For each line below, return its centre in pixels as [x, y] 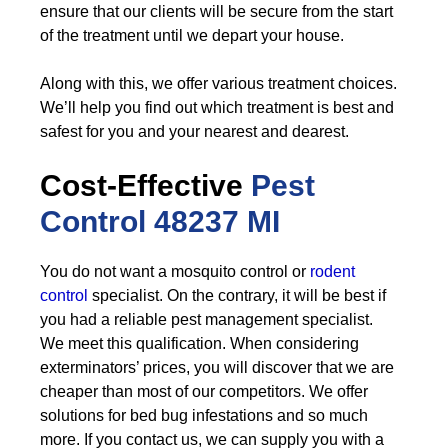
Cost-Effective [145, 185]
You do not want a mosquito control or [175, 271]
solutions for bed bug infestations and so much [204, 415]
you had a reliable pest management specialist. [206, 319]
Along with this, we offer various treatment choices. [218, 83]
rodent [332, 271]
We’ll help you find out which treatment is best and [217, 107]
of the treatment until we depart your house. [192, 35]
